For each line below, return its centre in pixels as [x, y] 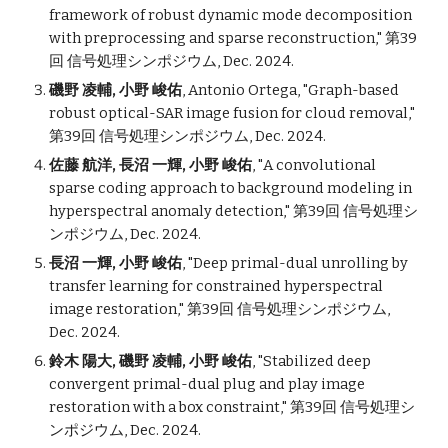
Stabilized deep [317, 361]
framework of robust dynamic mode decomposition [231, 15]
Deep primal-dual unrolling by [301, 263]
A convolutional [320, 165]
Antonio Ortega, [243, 90]
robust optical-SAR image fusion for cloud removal [229, 113]
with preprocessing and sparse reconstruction [212, 38]
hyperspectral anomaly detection [166, 211]
